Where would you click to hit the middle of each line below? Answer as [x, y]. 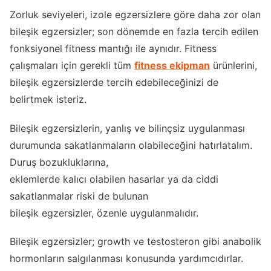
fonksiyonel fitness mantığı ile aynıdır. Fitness [113, 49]
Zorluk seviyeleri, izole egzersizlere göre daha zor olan [135, 15]
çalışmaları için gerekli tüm [72, 66]
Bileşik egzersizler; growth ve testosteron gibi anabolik [135, 241]
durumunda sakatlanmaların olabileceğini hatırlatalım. [131, 145]
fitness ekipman [172, 66]
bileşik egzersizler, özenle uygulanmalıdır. [104, 213]
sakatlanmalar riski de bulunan [79, 196]
